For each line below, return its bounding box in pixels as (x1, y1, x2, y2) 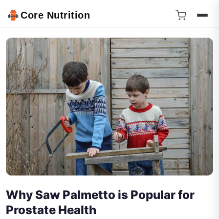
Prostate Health (6, 202, 96, 217)
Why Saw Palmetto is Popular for (6, 187, 195, 202)
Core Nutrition (21, 10, 90, 21)
